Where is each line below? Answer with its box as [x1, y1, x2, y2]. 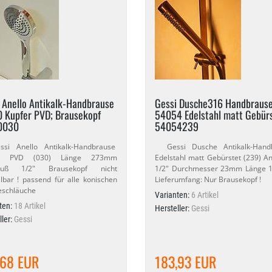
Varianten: [154, 190, 191, 200]
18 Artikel [13, 201, 46, 211]
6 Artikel [191, 190, 219, 200]
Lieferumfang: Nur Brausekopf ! [154, 174, 261, 185]
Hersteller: [154, 203, 191, 213]
